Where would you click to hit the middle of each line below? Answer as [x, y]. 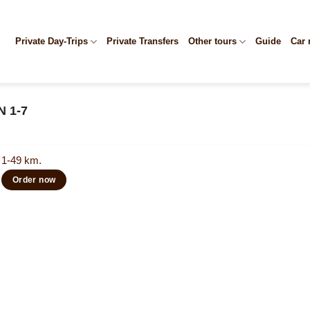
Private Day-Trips [51, 41]
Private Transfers [142, 41]
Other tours [212, 41]
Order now [34, 180]
